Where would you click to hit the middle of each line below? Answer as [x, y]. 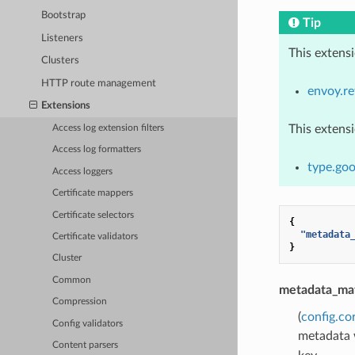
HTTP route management [99, 83]
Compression [80, 302]
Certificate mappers [93, 193]
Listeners [63, 38]
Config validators [88, 323]
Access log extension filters [109, 128]
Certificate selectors [94, 215]
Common [72, 280]
